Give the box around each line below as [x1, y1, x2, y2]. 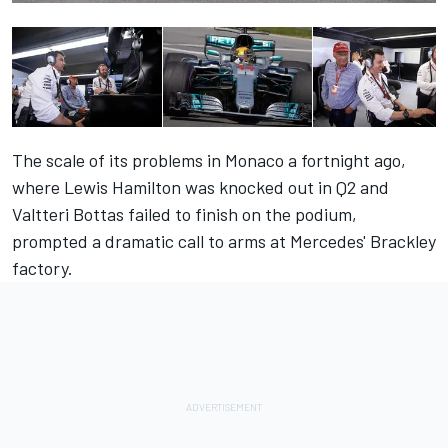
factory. [12, 257, 73, 280]
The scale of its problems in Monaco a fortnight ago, [12, 149, 406, 172]
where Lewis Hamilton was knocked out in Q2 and [12, 176, 389, 199]
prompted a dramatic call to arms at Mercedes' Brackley [12, 230, 436, 253]
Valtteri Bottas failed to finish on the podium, [12, 203, 357, 226]
